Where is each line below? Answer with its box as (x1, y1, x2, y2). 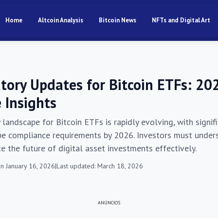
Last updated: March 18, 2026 (56, 162, 143, 170)
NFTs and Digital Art (152, 16, 210, 24)
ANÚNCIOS (98, 200, 120, 206)
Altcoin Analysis (38, 16, 83, 24)
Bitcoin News (99, 16, 136, 24)
